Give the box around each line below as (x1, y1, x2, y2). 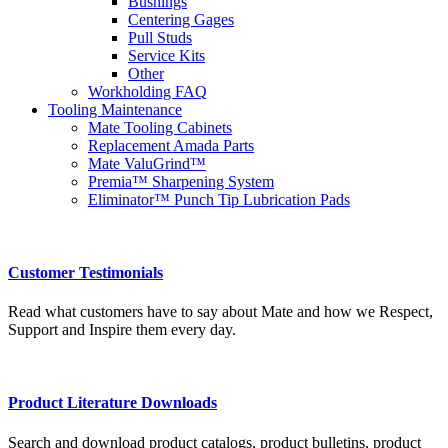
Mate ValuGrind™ (88, 154, 206, 172)
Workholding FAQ (88, 82, 207, 100)
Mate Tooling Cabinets (88, 118, 232, 136)
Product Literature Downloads (8, 394, 217, 412)
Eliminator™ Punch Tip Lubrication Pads (88, 190, 350, 208)
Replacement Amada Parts (88, 136, 254, 154)
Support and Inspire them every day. (8, 321, 236, 339)
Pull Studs (128, 28, 192, 46)
